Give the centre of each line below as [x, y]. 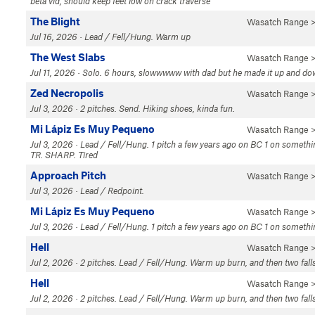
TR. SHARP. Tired [64, 155]
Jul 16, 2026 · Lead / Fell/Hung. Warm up [110, 37]
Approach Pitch [68, 175]
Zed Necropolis [67, 93]
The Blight [55, 21]
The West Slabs [68, 57]
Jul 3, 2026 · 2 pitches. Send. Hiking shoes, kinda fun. [133, 108]
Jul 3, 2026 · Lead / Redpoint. [87, 191]
